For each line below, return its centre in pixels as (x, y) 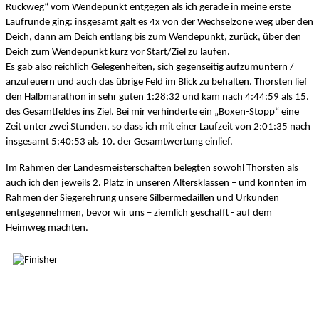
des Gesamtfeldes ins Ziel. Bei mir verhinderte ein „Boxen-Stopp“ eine (152, 112)
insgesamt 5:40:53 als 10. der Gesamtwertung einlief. (120, 142)
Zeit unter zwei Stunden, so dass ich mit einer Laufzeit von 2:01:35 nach (158, 127)
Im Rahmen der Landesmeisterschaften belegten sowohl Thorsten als (152, 168)
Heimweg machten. (48, 228)
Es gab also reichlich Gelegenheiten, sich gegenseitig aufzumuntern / (150, 67)
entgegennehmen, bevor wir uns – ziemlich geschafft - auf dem (139, 213)
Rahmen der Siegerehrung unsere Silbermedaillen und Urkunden (142, 198)
